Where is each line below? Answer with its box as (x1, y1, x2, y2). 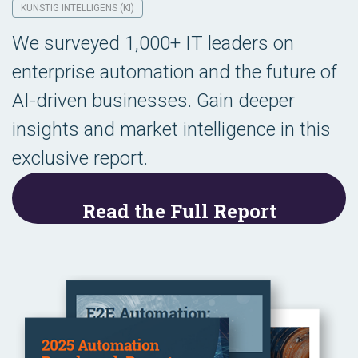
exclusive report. (12, 147, 148, 169)
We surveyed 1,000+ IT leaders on (12, 32, 294, 54)
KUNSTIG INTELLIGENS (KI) (21, 2, 134, 14)
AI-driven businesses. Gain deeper (12, 89, 295, 112)
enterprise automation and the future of (12, 61, 337, 83)
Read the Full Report (82, 198, 276, 224)
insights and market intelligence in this (12, 118, 331, 141)
